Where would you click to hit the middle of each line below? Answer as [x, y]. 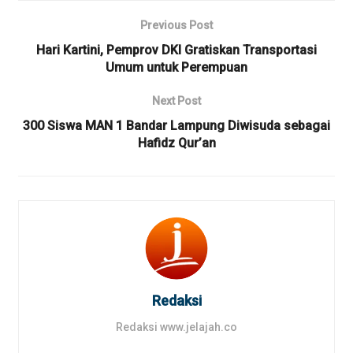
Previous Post [176, 25]
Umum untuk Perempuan [176, 67]
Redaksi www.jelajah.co [176, 327]
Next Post [176, 100]
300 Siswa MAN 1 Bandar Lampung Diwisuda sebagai [176, 125]
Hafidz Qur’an [176, 143]
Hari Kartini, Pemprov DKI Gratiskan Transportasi [176, 50]
